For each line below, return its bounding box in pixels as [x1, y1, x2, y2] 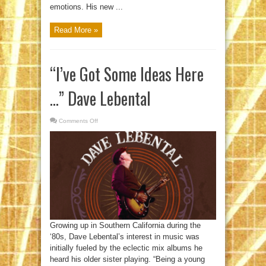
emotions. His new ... [50, 2, 123, 11]
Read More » [54, 25, 98, 34]
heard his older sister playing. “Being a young [50, 254, 205, 264]
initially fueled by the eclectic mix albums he [50, 243, 202, 252]
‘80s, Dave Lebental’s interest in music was [50, 232, 199, 241]
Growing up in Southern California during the [50, 220, 201, 230]
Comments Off [59, 117, 98, 124]
